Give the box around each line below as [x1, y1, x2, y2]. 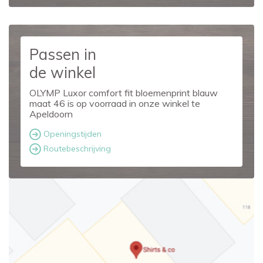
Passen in [29, 45, 96, 64]
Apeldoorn [29, 108, 73, 120]
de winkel [29, 63, 96, 82]
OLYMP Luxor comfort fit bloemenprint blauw [29, 87, 218, 99]
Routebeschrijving [41, 143, 111, 154]
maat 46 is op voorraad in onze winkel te [29, 97, 200, 109]
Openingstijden [41, 128, 102, 139]
